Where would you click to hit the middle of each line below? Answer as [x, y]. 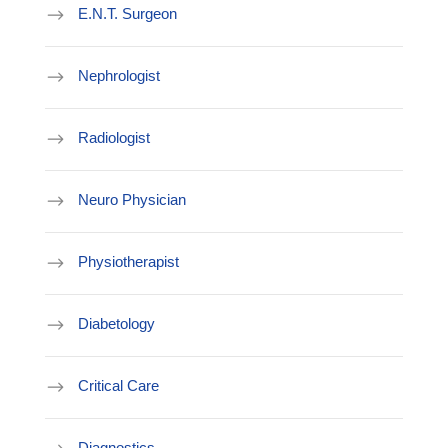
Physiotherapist [128, 262]
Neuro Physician [132, 200]
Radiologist [114, 138]
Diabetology [116, 324]
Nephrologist [119, 76]
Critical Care [118, 386]
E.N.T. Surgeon [127, 14]
